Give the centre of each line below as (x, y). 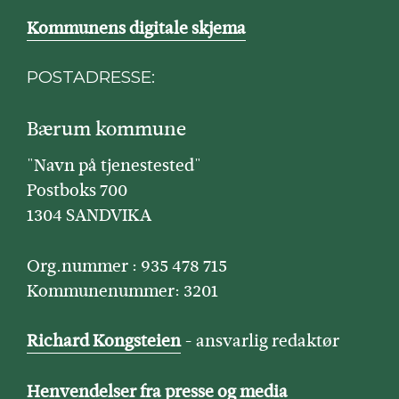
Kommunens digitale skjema (136, 28)
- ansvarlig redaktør (260, 341)
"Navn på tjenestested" (114, 165)
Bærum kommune (106, 128)
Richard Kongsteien (103, 341)
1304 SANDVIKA (89, 215)
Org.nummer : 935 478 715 (126, 265)
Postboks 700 (77, 190)
